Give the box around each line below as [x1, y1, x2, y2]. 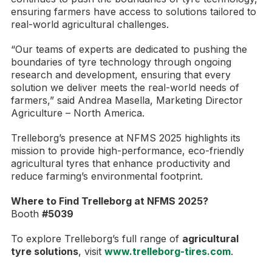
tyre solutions [11, 245, 78, 258]
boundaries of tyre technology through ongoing [11, 56, 231, 69]
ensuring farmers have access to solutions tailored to [11, 5, 256, 18]
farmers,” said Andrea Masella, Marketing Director [11, 94, 243, 107]
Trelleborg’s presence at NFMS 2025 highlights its [11, 132, 240, 144]
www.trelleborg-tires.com [104, 245, 231, 258]
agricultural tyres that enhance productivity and [11, 157, 230, 170]
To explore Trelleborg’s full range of [11, 233, 182, 245]
